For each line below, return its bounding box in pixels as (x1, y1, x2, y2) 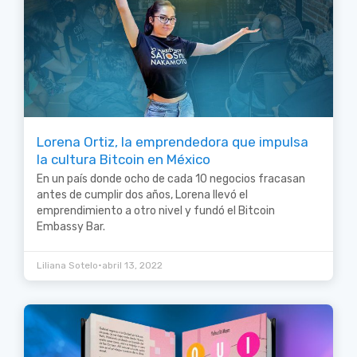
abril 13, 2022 (102, 259, 163, 271)
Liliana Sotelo (37, 259, 98, 271)
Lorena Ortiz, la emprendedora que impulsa (37, 133, 308, 150)
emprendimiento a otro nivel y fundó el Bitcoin (37, 203, 275, 218)
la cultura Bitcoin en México (37, 151, 210, 167)
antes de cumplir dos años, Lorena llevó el (37, 187, 248, 202)
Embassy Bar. (37, 219, 105, 233)
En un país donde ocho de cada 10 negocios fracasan (37, 171, 305, 186)
